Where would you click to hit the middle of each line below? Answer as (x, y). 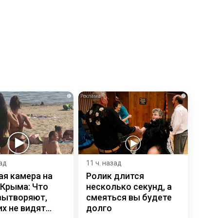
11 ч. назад (104, 163)
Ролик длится (115, 176)
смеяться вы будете (129, 197)
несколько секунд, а (129, 186)
